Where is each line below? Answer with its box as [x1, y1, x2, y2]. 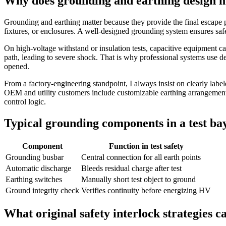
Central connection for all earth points [81, 152, 201, 161]
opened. [4, 62, 29, 71]
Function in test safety [108, 141, 184, 150]
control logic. [4, 97, 46, 106]
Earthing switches [6, 175, 62, 184]
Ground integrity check [6, 186, 79, 195]
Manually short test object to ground [81, 175, 196, 184]
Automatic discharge [6, 163, 71, 173]
